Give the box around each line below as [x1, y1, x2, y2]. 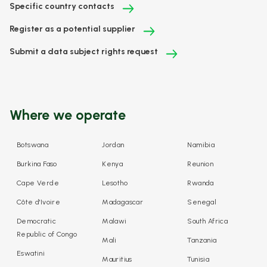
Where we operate [10, 107, 126, 124]
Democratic [17, 217, 56, 226]
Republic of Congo [17, 230, 77, 239]
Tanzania [187, 236, 217, 245]
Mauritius [102, 255, 132, 264]
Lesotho [102, 179, 128, 188]
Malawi [102, 217, 127, 226]
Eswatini [17, 249, 45, 258]
